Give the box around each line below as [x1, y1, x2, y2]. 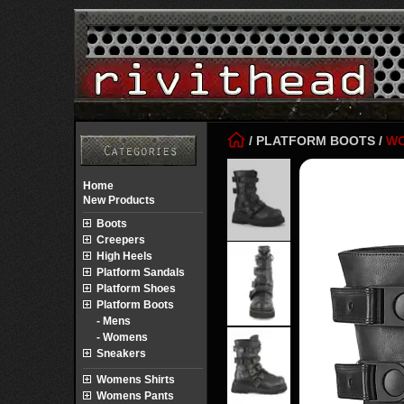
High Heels [96, 250, 152, 262]
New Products [83, 194, 155, 207]
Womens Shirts [96, 373, 175, 386]
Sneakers [96, 347, 146, 360]
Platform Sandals [96, 266, 185, 279]
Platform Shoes [96, 282, 176, 295]
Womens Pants [96, 390, 174, 402]
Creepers [96, 234, 145, 246]
